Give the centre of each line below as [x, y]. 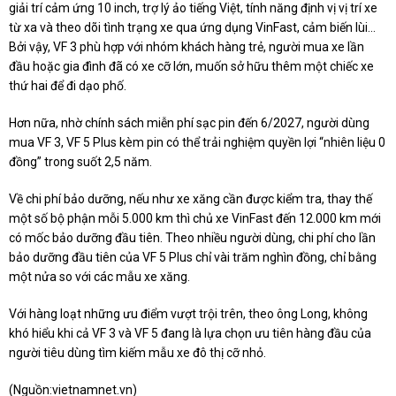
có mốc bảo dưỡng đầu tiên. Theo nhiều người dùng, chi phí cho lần [192, 238]
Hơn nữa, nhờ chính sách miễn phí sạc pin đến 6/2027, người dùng [189, 123]
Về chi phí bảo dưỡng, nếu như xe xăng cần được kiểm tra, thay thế [190, 199]
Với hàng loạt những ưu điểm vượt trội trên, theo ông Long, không [188, 314]
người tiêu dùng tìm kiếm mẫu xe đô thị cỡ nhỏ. [137, 353]
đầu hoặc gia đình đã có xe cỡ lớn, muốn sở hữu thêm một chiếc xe [191, 67]
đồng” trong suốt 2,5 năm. [80, 162]
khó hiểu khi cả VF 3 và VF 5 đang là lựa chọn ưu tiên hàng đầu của [190, 334]
